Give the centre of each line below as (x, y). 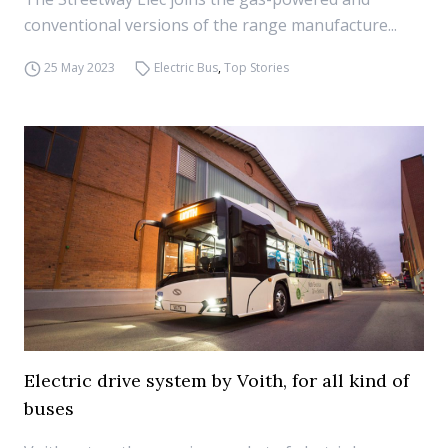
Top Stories (257, 67)
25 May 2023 (79, 67)
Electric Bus (186, 67)
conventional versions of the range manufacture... (210, 25)
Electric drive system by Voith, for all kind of (216, 380)
